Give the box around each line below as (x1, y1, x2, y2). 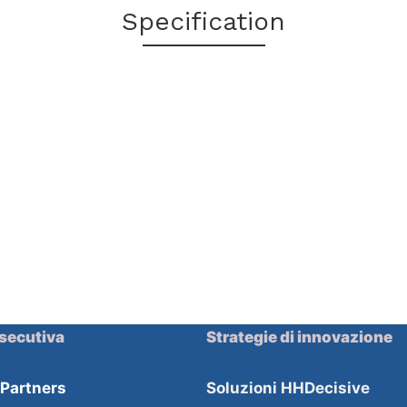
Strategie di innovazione (206, 328, 392, 346)
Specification (122, 5, 285, 36)
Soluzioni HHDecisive (206, 379, 370, 397)
